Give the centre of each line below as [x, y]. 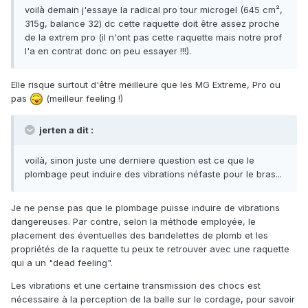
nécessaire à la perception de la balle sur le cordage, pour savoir [153, 299]
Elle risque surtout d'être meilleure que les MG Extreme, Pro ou [146, 84]
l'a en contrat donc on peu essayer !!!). [108, 51]
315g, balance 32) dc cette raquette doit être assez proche [152, 23]
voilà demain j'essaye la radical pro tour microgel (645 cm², [154, 9]
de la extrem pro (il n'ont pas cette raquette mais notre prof [153, 37]
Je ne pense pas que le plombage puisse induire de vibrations [145, 208]
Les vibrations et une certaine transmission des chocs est [136, 286]
